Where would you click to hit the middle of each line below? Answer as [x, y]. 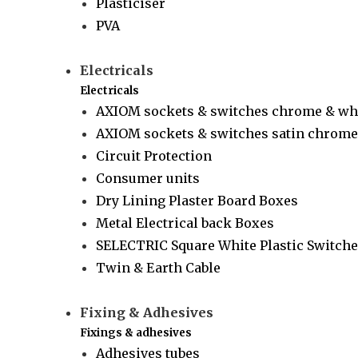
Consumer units [148, 178]
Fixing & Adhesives [147, 312]
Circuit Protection [154, 156]
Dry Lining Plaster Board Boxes [197, 201]
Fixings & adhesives [136, 333]
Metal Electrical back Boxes [185, 223]
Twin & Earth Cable [159, 268]
